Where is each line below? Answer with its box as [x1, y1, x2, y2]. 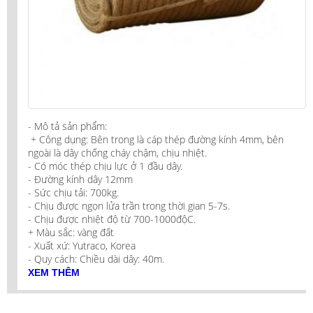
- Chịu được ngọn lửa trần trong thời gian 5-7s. [28, 199, 233, 213]
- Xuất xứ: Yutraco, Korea [28, 239, 138, 253]
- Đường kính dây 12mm [28, 173, 136, 187]
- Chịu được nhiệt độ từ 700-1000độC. [28, 212, 198, 226]
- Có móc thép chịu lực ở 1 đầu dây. [28, 159, 185, 173]
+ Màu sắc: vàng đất [28, 226, 114, 240]
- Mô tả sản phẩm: [28, 119, 107, 133]
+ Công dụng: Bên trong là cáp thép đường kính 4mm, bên [28, 133, 284, 147]
